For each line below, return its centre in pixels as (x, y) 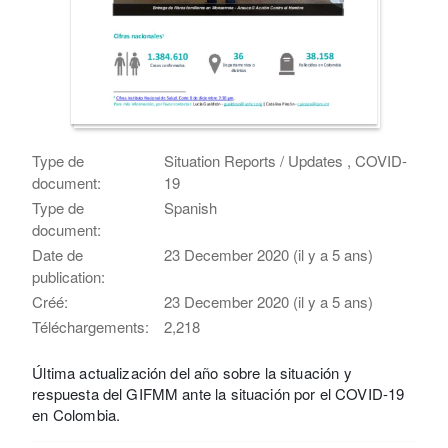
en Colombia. (76, 414)
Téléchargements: (91, 326)
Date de (58, 254)
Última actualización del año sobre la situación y (192, 372)
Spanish (191, 207)
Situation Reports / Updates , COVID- (286, 160)
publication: (69, 276)
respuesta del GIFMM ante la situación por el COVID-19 (218, 393)
